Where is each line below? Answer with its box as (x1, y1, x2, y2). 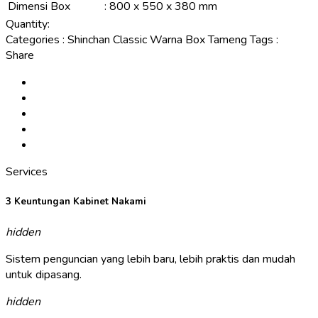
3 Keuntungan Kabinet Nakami (6, 195, 146, 209)
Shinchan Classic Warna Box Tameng (67, 32, 250, 48)
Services (6, 164, 48, 180)
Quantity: (6, 16, 50, 33)
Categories (6, 32, 60, 48)
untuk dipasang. (6, 266, 82, 283)
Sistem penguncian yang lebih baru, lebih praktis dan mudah (6, 251, 295, 267)
